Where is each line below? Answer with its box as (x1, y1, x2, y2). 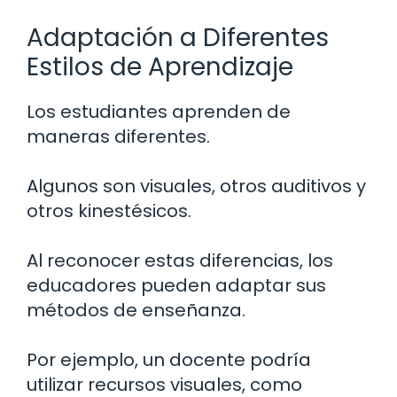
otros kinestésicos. (27, 198, 191, 224)
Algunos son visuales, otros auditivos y (27, 174, 366, 199)
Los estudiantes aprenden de (27, 99, 291, 125)
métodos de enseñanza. (27, 298, 245, 323)
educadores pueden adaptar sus (27, 273, 326, 299)
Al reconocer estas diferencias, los (27, 248, 333, 274)
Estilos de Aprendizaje (27, 50, 293, 85)
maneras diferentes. (27, 124, 210, 150)
